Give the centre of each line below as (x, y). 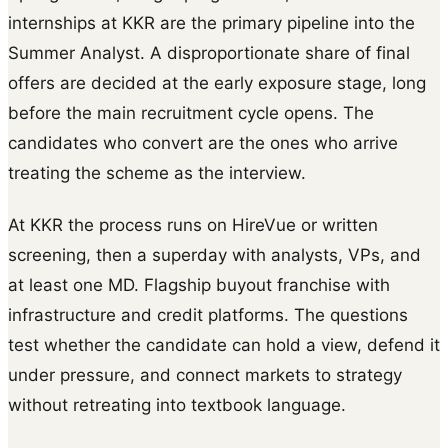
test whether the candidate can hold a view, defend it (224, 344)
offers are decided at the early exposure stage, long (217, 82)
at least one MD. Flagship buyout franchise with (199, 284)
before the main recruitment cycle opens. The (191, 112)
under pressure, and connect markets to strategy (205, 374)
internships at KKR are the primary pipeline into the (211, 22)
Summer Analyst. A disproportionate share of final (209, 52)
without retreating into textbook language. (177, 404)
